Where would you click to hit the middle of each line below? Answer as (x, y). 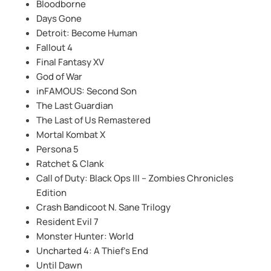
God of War (59, 76)
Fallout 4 (54, 47)
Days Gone (59, 18)
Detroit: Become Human (87, 33)
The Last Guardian (75, 105)
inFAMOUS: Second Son (87, 91)
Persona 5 (57, 149)
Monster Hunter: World (85, 236)
